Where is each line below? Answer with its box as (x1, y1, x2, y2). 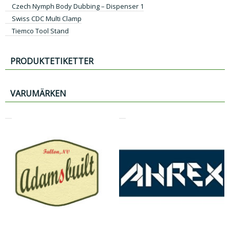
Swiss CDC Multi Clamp (12, 14, 82, 24)
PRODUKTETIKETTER (10, 55, 93, 67)
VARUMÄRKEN (10, 87, 66, 99)
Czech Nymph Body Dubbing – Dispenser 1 (12, 2, 144, 11)
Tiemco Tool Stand (12, 26, 69, 36)
